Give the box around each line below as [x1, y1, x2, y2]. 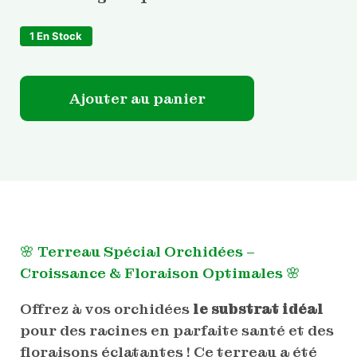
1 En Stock [29, 29, 83, 42]
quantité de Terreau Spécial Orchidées [18, 75, 243, 90]
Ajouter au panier [68, 89, 206, 108]
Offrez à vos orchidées [19, 299, 193, 318]
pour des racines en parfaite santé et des [19, 320, 334, 339]
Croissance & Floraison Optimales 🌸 [19, 263, 300, 282]
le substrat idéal [192, 299, 324, 318]
